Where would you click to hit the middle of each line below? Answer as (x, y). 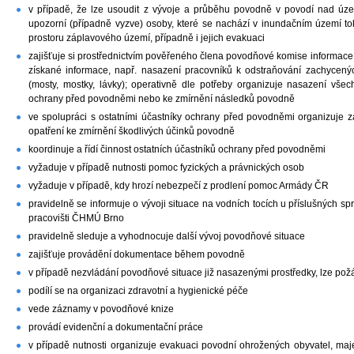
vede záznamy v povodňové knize (101, 309)
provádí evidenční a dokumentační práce (116, 327)
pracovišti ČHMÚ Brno (76, 218)
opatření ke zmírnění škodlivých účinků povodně (132, 131)
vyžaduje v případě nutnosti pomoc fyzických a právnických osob (166, 168)
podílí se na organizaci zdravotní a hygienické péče (138, 291)
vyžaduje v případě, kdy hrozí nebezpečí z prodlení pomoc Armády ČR (179, 186)
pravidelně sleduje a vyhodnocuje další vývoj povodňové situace (167, 236)
